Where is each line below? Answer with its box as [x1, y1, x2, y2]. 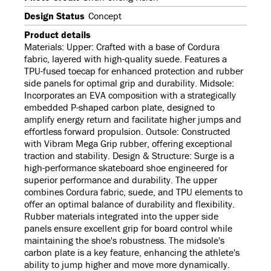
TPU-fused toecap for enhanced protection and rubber [24, 65, 243, 77]
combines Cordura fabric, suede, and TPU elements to [24, 186, 243, 198]
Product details [24, 28, 91, 41]
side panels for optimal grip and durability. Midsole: [24, 77, 234, 90]
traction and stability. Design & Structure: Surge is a [24, 149, 234, 162]
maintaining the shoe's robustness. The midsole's [24, 234, 224, 247]
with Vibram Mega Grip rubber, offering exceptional [24, 137, 232, 150]
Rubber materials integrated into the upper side [24, 210, 218, 223]
